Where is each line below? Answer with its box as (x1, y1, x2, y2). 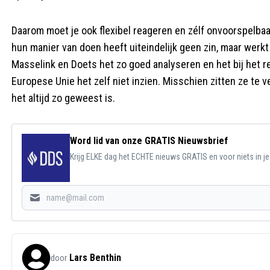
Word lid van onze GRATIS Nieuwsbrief (70, 135, 228, 146)
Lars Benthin (69, 252, 121, 263)
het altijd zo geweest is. (11, 92, 115, 104)
